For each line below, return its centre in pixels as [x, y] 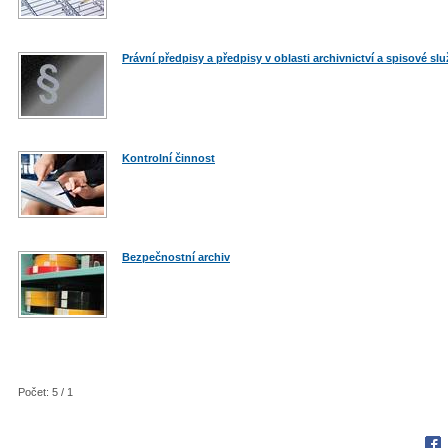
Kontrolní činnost [168, 157]
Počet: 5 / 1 [45, 392]
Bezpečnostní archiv [176, 257]
